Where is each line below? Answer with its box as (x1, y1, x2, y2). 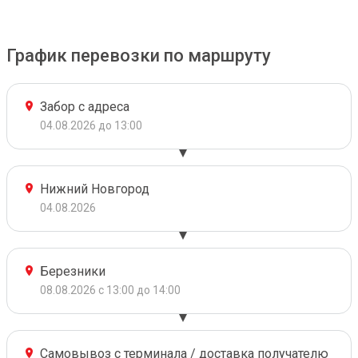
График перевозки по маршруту (6, 46, 271, 66)
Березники (40, 264, 105, 279)
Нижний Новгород (40, 181, 149, 197)
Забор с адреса (40, 99, 129, 114)
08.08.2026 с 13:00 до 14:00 (40, 284, 181, 296)
